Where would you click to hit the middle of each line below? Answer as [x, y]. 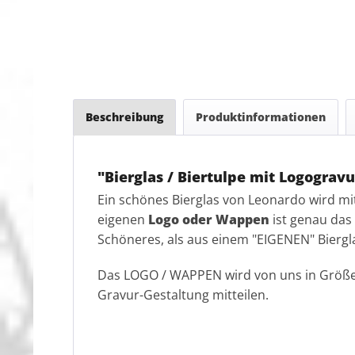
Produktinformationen [261, 117]
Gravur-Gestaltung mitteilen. [183, 295]
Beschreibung [124, 117]
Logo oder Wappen [209, 220]
